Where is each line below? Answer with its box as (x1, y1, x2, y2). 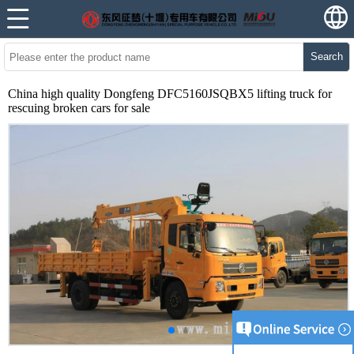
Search (310, 51, 343, 62)
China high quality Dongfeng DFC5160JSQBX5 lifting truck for (8, 87, 332, 100)
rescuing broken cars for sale (8, 101, 150, 115)
